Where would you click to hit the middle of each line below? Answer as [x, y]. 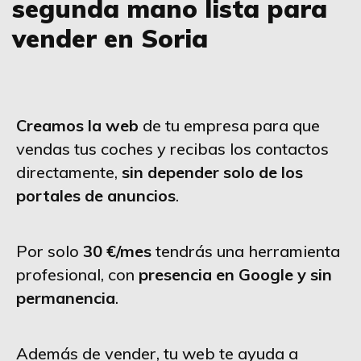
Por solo [50, 251]
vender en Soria [110, 39]
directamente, [69, 172]
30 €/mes [117, 251]
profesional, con [77, 275]
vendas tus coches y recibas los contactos [172, 149]
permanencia [66, 298]
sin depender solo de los [212, 172]
